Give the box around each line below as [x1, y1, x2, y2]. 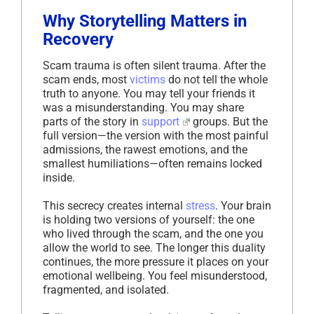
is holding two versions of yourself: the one [43, 212, 254, 226]
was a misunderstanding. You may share [43, 100, 244, 114]
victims [130, 72, 165, 86]
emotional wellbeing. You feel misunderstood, [43, 268, 267, 282]
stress [186, 198, 215, 212]
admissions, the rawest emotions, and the [43, 142, 247, 156]
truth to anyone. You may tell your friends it [43, 86, 255, 100]
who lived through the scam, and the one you [43, 226, 264, 240]
